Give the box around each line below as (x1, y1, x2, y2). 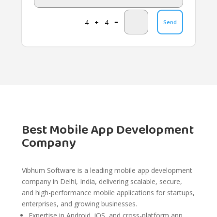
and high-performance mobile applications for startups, (21, 188, 195, 198)
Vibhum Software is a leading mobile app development (21, 166, 192, 175)
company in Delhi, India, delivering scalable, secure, (21, 177, 182, 186)
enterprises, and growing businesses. (21, 199, 137, 209)
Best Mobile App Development (21, 119, 194, 142)
